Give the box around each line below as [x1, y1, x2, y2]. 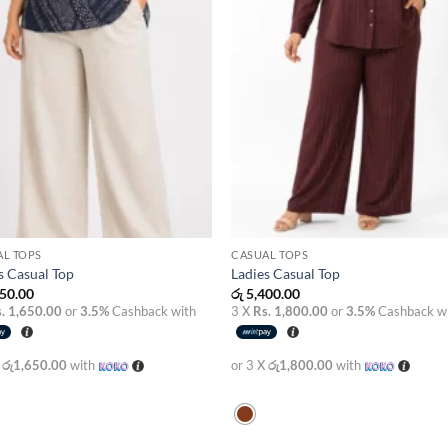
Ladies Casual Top [231, 265, 341, 283]
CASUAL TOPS [231, 247, 309, 261]
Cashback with [109, 302, 197, 319]
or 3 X [231, 356, 269, 373]
